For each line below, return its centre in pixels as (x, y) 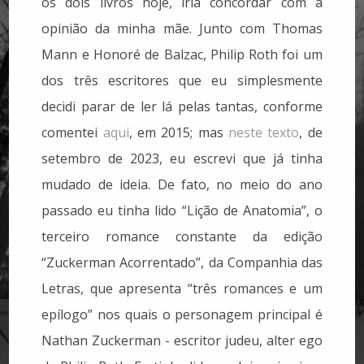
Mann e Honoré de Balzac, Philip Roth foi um (182, 54)
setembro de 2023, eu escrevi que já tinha (182, 158)
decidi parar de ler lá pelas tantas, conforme (182, 106)
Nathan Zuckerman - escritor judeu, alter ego (182, 340)
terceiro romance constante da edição (182, 236)
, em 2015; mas (179, 132)
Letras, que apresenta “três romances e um (182, 288)
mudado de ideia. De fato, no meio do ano (182, 184)
